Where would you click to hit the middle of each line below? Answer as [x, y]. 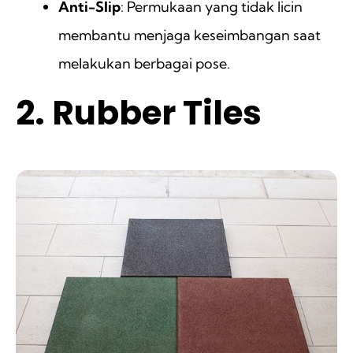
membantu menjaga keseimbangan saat [190, 35]
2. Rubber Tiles [139, 113]
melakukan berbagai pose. [144, 64]
